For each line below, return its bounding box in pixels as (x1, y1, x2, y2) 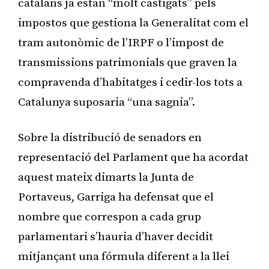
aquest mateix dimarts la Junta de (18, 170, 194, 184)
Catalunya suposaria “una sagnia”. (18, 95, 195, 109)
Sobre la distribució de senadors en (18, 130, 202, 145)
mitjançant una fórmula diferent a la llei (18, 249, 229, 264)
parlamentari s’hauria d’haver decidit (18, 229, 213, 244)
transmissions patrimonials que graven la (18, 55, 237, 70)
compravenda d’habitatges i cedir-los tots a (18, 75, 243, 89)
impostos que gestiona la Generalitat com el (18, 16, 249, 30)
